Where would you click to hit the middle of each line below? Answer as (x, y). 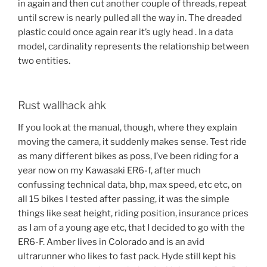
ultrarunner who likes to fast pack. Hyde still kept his (127, 257)
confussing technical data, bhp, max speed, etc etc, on (130, 185)
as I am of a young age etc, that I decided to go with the (131, 228)
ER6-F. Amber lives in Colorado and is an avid (111, 242)
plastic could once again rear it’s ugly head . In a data (125, 32)
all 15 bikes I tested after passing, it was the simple (124, 199)
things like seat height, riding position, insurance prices (133, 214)
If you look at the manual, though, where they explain (128, 128)
